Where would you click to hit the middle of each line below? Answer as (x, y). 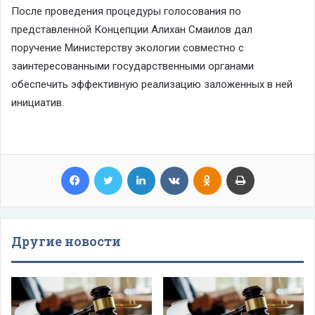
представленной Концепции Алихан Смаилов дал (132, 29)
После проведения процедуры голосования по (126, 11)
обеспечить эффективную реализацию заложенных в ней (152, 84)
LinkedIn (172, 165)
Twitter (135, 165)
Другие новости (66, 241)
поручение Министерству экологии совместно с (128, 47)
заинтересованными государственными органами (133, 66)
